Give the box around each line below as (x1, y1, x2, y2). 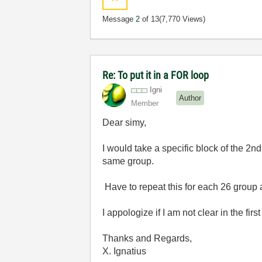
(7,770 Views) (159, 15, 206, 23)
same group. (102, 156, 154, 166)
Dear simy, (102, 118, 147, 127)
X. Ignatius (102, 246, 147, 256)
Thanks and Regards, (102, 233, 192, 243)
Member (131, 99, 159, 108)
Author (179, 93, 202, 102)
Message (102, 15, 136, 23)
